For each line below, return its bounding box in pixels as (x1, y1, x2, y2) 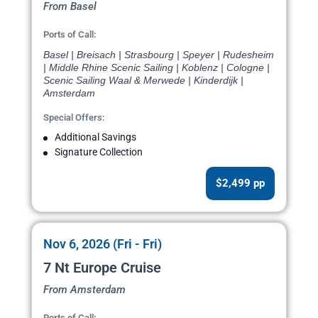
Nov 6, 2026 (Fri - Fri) (43, 236, 162, 252)
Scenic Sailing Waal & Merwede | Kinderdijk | (43, 75, 243, 87)
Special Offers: (43, 112, 105, 124)
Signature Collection (55, 146, 143, 158)
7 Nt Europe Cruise (43, 259, 161, 277)
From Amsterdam (43, 283, 126, 297)
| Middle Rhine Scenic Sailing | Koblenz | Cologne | (43, 62, 270, 74)
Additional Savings (55, 131, 136, 143)
